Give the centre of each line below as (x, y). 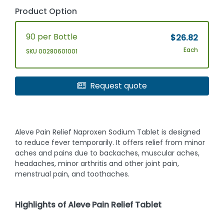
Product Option (46, 11)
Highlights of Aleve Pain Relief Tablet (88, 205)
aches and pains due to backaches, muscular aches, (107, 153)
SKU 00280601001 (52, 51)
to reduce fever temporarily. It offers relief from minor (110, 143)
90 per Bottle (52, 37)
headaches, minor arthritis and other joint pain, (97, 164)
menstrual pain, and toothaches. (72, 174)
